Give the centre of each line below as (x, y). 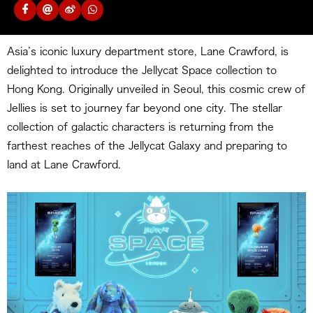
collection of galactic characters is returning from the (140, 127)
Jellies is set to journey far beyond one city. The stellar (145, 108)
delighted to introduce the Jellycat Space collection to (142, 70)
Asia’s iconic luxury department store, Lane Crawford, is (148, 51)
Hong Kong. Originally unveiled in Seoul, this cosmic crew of (156, 89)
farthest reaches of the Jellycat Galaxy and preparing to (147, 146)
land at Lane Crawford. (64, 165)
